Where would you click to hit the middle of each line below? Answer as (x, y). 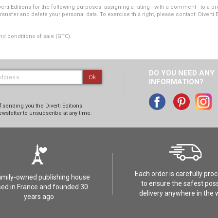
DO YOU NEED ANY (182, 73)
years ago (39, 197)
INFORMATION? (176, 82)
